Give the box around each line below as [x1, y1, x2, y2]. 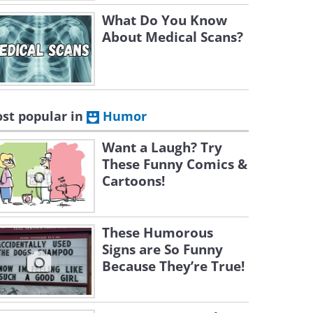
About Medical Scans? [102, 28, 243, 46]
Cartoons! [102, 172, 165, 190]
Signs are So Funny [102, 240, 223, 259]
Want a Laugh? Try [102, 138, 222, 156]
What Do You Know [102, 11, 227, 29]
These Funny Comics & [102, 155, 247, 173]
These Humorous [102, 224, 213, 242]
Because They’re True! [102, 257, 245, 275]
